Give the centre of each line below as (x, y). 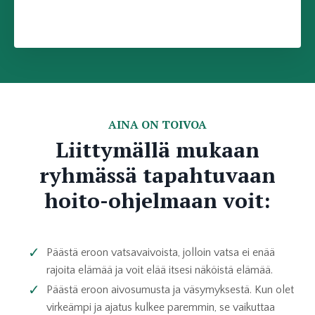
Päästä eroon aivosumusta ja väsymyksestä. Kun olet (170, 290)
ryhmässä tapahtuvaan (157, 175)
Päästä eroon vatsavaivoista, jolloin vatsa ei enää (161, 253)
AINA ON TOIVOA (157, 125)
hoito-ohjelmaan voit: (157, 201)
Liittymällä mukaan (157, 150)
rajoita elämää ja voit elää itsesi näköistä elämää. (160, 270)
